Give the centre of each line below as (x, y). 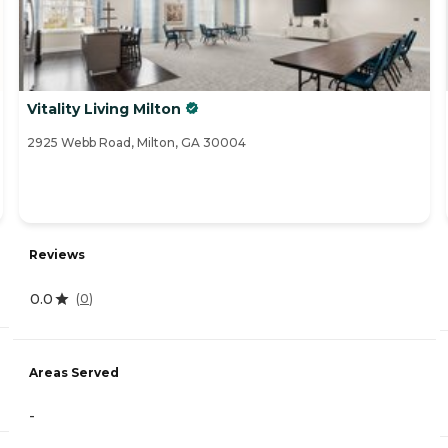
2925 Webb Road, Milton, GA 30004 (136, 143)
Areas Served (74, 373)
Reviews (57, 254)
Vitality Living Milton (104, 109)
